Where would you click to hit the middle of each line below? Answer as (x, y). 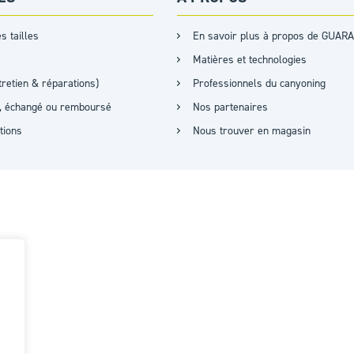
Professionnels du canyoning (259, 83)
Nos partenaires (230, 107)
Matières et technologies (250, 60)
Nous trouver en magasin (252, 131)
